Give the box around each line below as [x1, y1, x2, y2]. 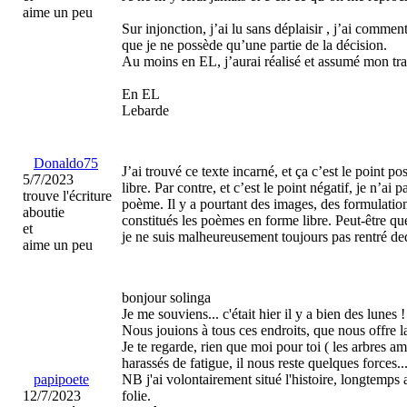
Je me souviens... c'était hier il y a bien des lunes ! [122, 306, 405, 322]
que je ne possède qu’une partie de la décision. [122, 37, 387, 53]
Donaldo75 [34, 155, 98, 171]
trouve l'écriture [23, 188, 112, 203]
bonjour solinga [122, 290, 211, 305]
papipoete [34, 372, 89, 387]
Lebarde [122, 103, 169, 118]
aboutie [23, 204, 65, 220]
